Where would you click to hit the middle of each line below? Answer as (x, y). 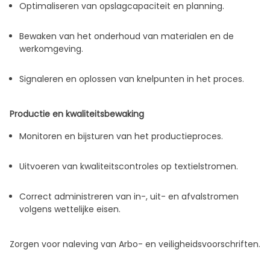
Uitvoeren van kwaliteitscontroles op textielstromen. (129, 167)
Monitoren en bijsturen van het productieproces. (121, 137)
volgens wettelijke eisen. (70, 209)
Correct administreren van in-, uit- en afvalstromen (129, 197)
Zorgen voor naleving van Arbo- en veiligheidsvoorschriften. (135, 244)
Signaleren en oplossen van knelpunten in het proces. (132, 79)
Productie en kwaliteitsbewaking (77, 114)
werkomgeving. (51, 49)
